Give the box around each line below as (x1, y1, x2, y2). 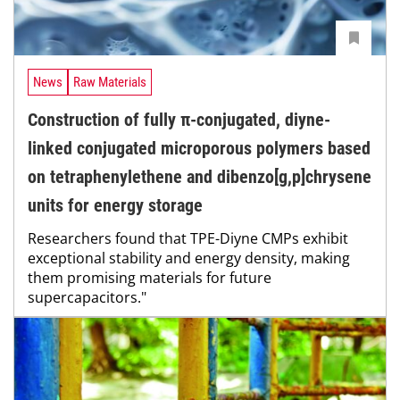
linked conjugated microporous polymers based (28, 137, 371, 159)
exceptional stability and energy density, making (28, 247, 350, 268)
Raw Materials (73, 73, 146, 90)
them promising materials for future (28, 267, 271, 287)
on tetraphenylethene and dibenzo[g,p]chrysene (28, 165, 371, 187)
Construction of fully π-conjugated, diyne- (28, 108, 330, 130)
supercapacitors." (28, 287, 146, 307)
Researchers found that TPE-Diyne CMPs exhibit (28, 228, 348, 248)
